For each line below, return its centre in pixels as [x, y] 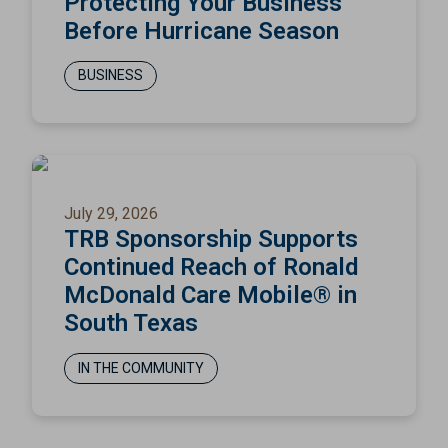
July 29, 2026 [111, 214]
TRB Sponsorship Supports [211, 239]
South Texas [131, 323]
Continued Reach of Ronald [211, 267]
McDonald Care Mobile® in [210, 295]
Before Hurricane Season [201, 30]
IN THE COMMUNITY [140, 367]
